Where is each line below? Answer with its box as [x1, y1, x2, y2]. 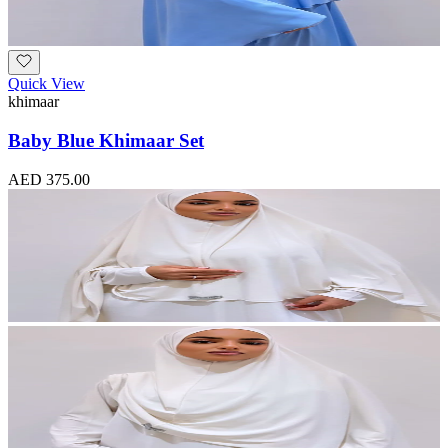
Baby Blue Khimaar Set [8, 129, 204, 151]
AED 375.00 [8, 170, 90, 188]
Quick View [8, 75, 85, 93]
